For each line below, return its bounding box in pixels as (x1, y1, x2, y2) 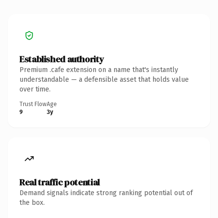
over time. (19, 85, 51, 93)
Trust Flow (19, 100, 47, 108)
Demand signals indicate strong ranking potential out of (19, 188, 193, 197)
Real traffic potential (19, 176, 100, 188)
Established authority (19, 53, 104, 65)
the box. (19, 198, 45, 207)
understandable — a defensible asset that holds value (19, 75, 189, 84)
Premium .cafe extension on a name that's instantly (19, 65, 178, 74)
